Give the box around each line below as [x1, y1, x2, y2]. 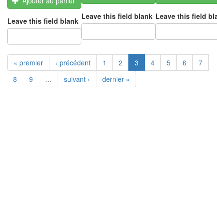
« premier [14, 58, 43, 67]
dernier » [102, 74, 130, 84]
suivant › [64, 74, 90, 84]
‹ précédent [55, 58, 91, 67]
